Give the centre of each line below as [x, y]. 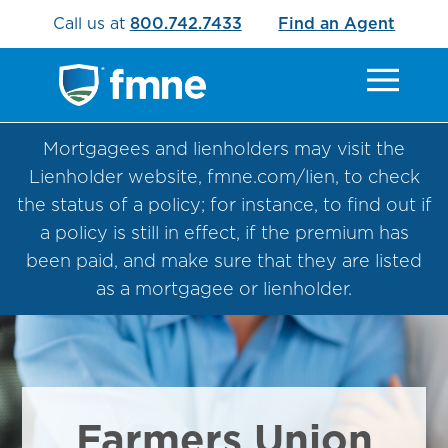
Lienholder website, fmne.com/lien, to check [224, 176]
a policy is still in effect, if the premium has [224, 232]
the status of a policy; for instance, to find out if [224, 204]
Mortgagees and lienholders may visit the [224, 148]
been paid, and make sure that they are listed [224, 260]
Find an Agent [337, 23]
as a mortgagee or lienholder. [224, 288]
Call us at [91, 23]
